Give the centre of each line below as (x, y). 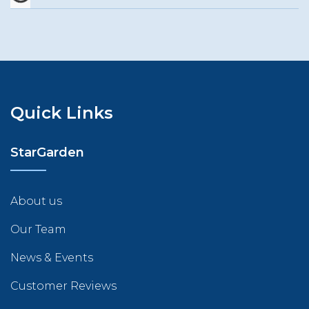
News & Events (52, 258)
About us (36, 201)
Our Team (38, 230)
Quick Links (62, 113)
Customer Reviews (63, 286)
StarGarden (47, 153)
